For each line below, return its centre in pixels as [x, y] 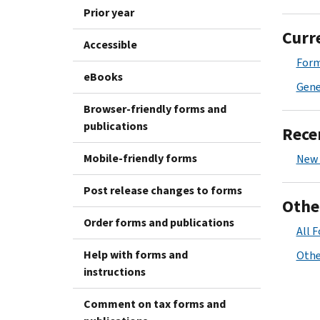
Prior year [109, 12]
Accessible [110, 44]
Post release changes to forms [163, 190]
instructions [115, 271]
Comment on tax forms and [155, 304]
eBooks [103, 76]
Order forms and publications [159, 222]
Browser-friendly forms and [155, 109]
